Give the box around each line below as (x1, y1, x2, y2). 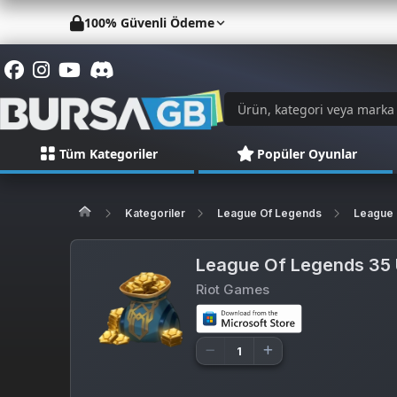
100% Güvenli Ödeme (84, 13, 215, 31)
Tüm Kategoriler (59, 145, 158, 162)
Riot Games (196, 281, 270, 298)
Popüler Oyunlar (257, 145, 357, 162)
